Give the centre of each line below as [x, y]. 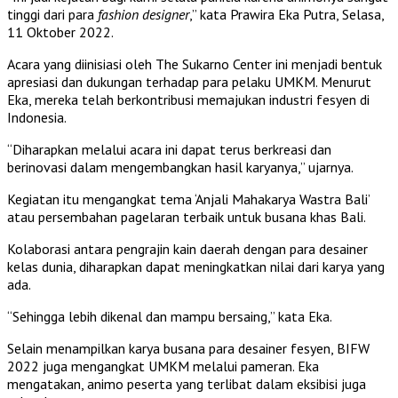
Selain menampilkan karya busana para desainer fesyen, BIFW [188, 348]
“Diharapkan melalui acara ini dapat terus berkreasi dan [169, 149]
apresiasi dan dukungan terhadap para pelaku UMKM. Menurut [189, 81]
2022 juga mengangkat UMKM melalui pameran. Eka [163, 366]
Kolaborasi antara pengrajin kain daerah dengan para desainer [187, 248]
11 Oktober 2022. [60, 32]
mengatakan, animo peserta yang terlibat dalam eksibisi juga [187, 383]
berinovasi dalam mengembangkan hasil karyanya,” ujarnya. [180, 167]
